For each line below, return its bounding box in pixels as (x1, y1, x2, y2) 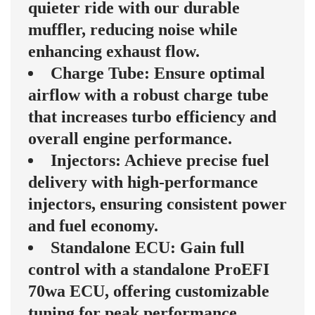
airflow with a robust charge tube (28, 86, 269, 105)
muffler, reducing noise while (28, 20, 238, 39)
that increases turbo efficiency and (28, 108, 276, 127)
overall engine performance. (28, 129, 232, 148)
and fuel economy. (28, 217, 158, 236)
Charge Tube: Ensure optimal (51, 64, 265, 83)
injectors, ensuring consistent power (28, 195, 287, 214)
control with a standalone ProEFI (28, 260, 269, 279)
